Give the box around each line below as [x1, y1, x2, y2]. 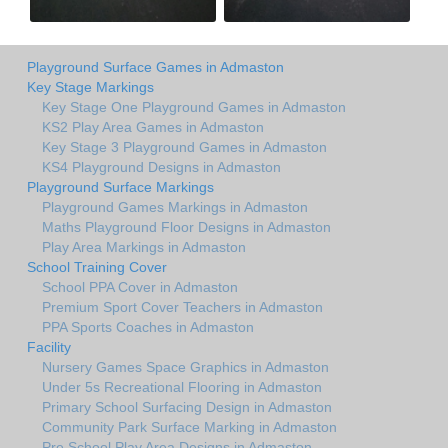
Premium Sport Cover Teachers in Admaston [42, 299, 323, 316]
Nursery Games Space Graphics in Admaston [42, 359, 329, 376]
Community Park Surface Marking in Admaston [42, 419, 337, 436]
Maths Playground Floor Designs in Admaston [42, 219, 331, 236]
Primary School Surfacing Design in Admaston [42, 399, 332, 416]
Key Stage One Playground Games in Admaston [42, 99, 346, 116]
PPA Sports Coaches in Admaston [42, 319, 254, 336]
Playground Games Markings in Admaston [42, 199, 308, 216]
